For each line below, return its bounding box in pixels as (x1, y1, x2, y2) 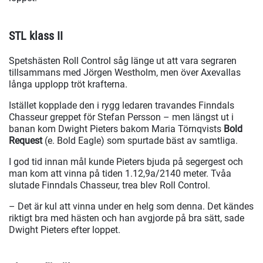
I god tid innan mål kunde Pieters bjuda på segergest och (9, 156, 243, 168)
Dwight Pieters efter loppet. (9, 224, 120, 236)
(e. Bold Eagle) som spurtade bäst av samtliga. (45, 135, 240, 147)
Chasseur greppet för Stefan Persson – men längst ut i (9, 112, 234, 123)
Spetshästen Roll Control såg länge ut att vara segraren (9, 55, 237, 67)
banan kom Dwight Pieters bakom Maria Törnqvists (9, 123, 224, 135)
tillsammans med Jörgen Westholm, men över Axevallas (9, 67, 241, 79)
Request (9, 135, 45, 147)
